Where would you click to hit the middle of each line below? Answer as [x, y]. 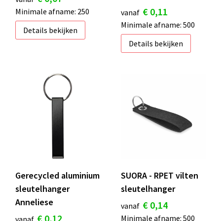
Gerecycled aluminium [57, 175]
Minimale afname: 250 [52, 12]
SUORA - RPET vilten [160, 175]
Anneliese [34, 202]
